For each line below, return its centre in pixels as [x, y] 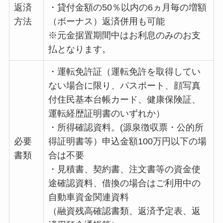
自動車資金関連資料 [88, 197]
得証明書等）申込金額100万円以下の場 [127, 142]
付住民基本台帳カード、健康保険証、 [124, 100]
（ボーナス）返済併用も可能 [106, 22]
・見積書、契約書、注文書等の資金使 [124, 169]
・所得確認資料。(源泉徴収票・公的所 [126, 128]
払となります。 [79, 50]
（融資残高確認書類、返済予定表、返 [124, 211]
